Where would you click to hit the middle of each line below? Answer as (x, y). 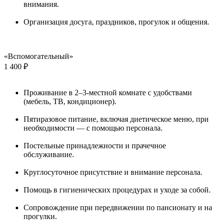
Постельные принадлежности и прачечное (95, 145)
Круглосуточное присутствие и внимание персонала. (113, 172)
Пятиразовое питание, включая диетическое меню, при (116, 119)
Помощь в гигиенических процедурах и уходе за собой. (117, 190)
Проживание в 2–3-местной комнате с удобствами (108, 92)
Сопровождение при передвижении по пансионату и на (118, 207)
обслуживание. (49, 154)
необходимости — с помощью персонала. (93, 128)
